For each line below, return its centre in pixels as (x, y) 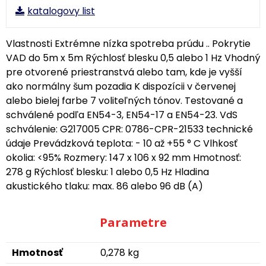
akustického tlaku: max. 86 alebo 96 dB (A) (104, 186)
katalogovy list (61, 11)
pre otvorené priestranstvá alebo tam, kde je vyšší (124, 72)
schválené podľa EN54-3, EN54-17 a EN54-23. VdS (122, 115)
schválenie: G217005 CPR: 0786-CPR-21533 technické (129, 129)
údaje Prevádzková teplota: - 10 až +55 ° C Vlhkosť (122, 143)
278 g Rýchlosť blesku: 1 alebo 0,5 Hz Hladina (107, 172)
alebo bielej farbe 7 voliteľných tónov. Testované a (124, 101)
